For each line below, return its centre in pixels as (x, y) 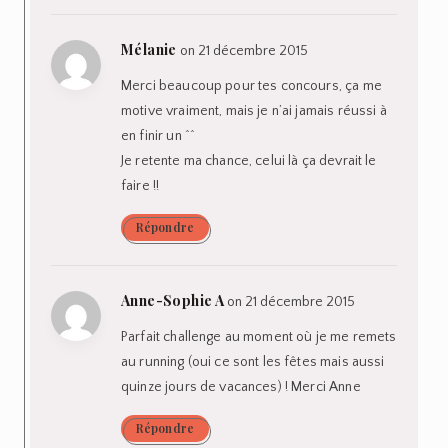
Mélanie (149, 49)
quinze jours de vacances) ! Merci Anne (241, 386)
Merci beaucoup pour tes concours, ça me (251, 85)
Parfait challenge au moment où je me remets (259, 336)
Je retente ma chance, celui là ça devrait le (249, 160)
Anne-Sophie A (173, 300)
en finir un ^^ (158, 135)
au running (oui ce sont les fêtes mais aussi (253, 361)
